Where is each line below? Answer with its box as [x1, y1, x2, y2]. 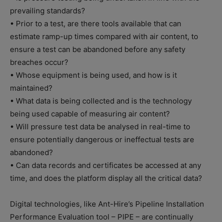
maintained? [10, 83, 53, 93]
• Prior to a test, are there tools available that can [10, 18, 181, 28]
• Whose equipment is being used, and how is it [10, 70, 177, 80]
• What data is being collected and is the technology [10, 96, 192, 106]
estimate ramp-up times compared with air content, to [10, 31, 198, 41]
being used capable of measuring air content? [10, 109, 170, 118]
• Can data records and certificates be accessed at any [10, 160, 201, 170]
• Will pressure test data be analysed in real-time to [10, 121, 190, 131]
